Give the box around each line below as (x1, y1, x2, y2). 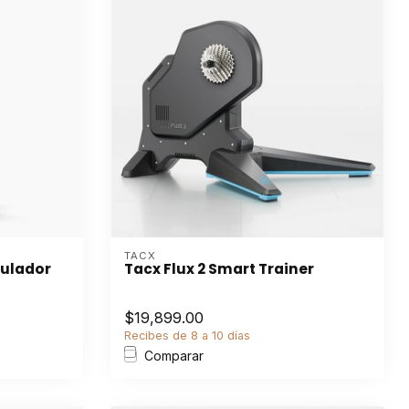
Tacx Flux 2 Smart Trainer (124, 259, 314, 278)
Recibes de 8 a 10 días (124, 329, 250, 342)
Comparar (144, 348, 204, 363)
